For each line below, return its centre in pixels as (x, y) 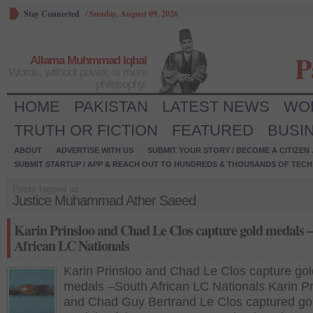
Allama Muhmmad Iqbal (88, 60)
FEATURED (213, 130)
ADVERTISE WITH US (95, 150)
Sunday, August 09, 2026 (134, 14)
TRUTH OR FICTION (86, 130)
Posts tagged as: (47, 189)
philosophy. (121, 84)
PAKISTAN (111, 107)
